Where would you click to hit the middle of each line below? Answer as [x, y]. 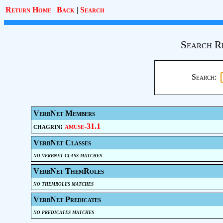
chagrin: [49, 126]
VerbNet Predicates [67, 199]
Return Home [28, 10]
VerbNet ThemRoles [68, 171]
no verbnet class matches [67, 155]
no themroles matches [63, 183]
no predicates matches [63, 212]
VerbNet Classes [62, 143]
